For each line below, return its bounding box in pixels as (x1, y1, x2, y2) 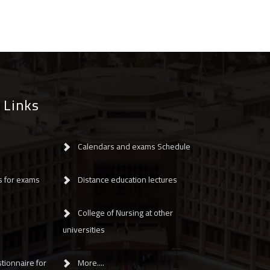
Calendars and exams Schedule (78, 138, 190, 154)
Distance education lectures (78, 171, 177, 187)
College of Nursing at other (78, 204, 173, 221)
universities (62, 221, 105, 237)
